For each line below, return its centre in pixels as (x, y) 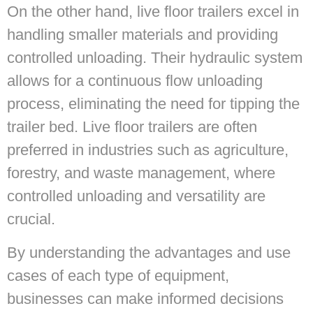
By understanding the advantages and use (149, 252)
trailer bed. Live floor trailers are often (132, 127)
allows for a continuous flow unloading (135, 81)
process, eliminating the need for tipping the (153, 104)
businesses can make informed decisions (145, 298)
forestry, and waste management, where (141, 173)
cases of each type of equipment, (118, 275)
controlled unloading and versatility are (136, 196)
